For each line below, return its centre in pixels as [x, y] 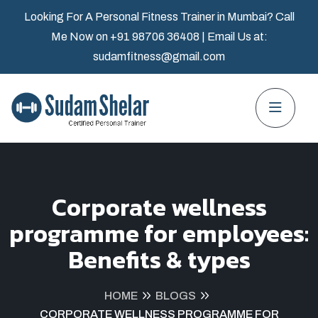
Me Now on [80, 37]
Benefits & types [159, 259]
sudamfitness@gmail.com [159, 56]
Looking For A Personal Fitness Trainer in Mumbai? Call [159, 17]
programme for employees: [159, 233]
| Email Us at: [234, 37]
